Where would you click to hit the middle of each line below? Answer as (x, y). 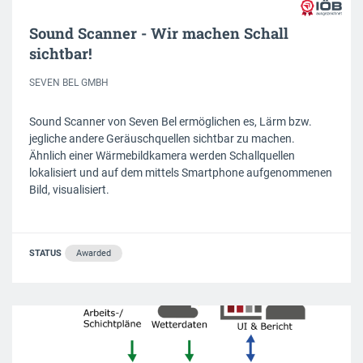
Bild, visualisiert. (69, 190)
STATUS (45, 253)
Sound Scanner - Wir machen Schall (159, 34)
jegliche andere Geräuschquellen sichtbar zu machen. (162, 139)
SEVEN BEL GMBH (69, 83)
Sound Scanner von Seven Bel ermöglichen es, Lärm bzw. (171, 122)
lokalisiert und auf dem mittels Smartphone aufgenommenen (181, 173)
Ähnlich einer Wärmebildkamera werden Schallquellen (162, 156)
